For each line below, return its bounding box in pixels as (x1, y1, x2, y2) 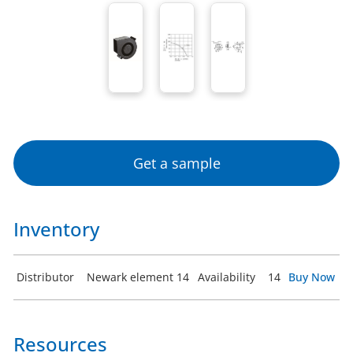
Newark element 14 (87, 269, 189, 284)
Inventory (13, 215, 99, 242)
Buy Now (288, 269, 335, 284)
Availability (198, 269, 255, 284)
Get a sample (132, 153, 221, 173)
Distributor (17, 269, 74, 284)
